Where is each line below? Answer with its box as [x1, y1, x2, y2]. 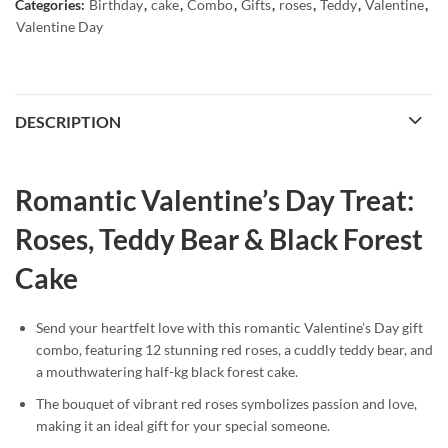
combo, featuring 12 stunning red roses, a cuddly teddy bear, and [36, 341, 433, 359]
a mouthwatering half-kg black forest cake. [36, 363, 298, 381]
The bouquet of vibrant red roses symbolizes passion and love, [36, 394, 417, 412]
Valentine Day [16, 18, 103, 36]
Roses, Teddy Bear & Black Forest [15, 222, 423, 257]
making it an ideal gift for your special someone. [36, 416, 330, 434]
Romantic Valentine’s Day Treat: [15, 183, 414, 218]
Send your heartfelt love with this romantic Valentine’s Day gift [36, 319, 423, 337]
